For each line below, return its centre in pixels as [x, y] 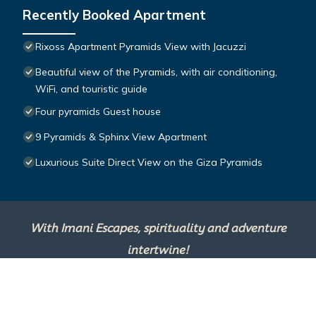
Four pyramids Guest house [98, 111]
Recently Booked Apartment [114, 14]
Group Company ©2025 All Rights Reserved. [158, 305]
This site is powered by [97, 283]
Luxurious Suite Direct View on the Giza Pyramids [149, 162]
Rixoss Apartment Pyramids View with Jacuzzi [141, 46]
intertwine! [158, 250]
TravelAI [193, 283]
